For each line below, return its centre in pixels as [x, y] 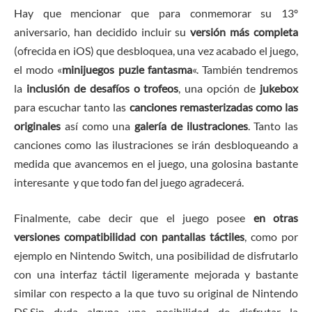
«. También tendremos [245, 69]
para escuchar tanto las [72, 107]
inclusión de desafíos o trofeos [101, 88]
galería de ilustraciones [191, 125]
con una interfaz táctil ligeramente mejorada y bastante [156, 274]
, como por [271, 237]
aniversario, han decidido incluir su [102, 31]
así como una [97, 125]
